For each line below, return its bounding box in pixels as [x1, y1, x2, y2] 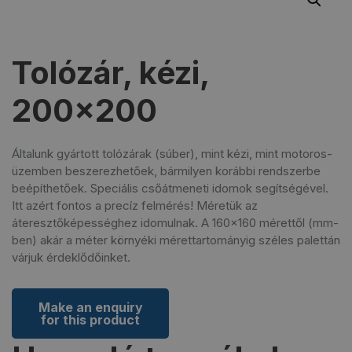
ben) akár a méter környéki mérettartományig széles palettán [12, 232, 340, 247]
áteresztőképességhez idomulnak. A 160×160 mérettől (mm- [12, 214, 339, 230]
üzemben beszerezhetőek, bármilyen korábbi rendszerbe [12, 163, 321, 178]
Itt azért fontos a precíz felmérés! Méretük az [12, 197, 258, 213]
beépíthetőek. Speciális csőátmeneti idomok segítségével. [12, 180, 328, 196]
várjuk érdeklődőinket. [12, 249, 130, 265]
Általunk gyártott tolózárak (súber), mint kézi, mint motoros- [12, 145, 332, 161]
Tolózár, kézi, [12, 53, 209, 92]
